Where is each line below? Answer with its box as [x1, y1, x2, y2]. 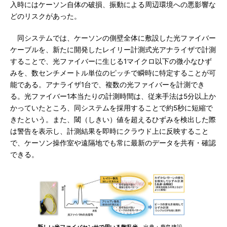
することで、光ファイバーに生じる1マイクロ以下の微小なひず [10, 57, 212, 65]
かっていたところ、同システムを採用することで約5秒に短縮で [10, 104, 213, 112]
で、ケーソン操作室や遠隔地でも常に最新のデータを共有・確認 [10, 139, 216, 147]
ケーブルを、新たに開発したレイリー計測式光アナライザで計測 [10, 46, 216, 54]
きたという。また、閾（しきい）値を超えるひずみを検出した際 [10, 116, 216, 124]
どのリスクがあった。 [10, 12, 81, 20]
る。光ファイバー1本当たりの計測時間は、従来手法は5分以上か [10, 92, 216, 100]
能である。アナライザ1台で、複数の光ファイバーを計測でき [10, 81, 205, 89]
